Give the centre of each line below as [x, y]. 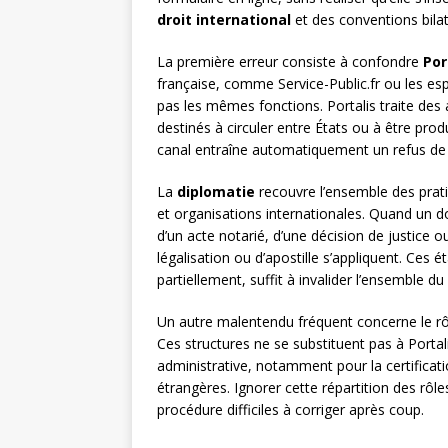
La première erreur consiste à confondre [290, 62]
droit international [224, 20]
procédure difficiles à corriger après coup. [290, 410]
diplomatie [216, 192]
